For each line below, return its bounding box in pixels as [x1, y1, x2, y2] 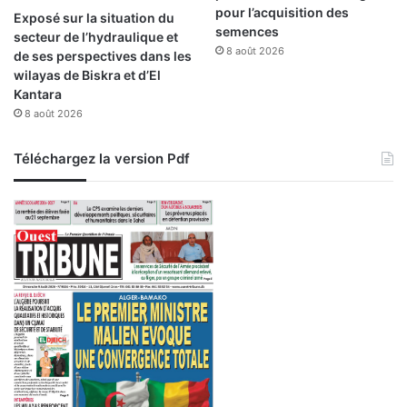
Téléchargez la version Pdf [14, 150, 190, 168]
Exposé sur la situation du [14, 10, 174, 26]
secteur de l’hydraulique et [14, 29, 178, 45]
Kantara [14, 86, 62, 103]
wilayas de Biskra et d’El [14, 67, 161, 84]
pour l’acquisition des [214, 4, 349, 20]
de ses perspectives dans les [14, 48, 192, 65]
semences [214, 23, 279, 39]
